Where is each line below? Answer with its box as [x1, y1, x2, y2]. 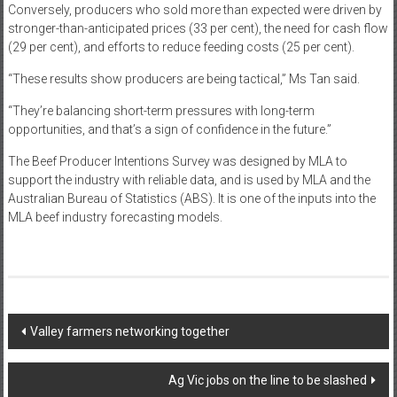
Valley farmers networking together [29, 324, 230, 339]
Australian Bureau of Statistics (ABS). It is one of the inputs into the [7, 191, 376, 206]
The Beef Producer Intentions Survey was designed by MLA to [7, 154, 347, 169]
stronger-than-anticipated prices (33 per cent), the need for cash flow [7, 21, 388, 36]
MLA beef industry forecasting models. [7, 210, 222, 225]
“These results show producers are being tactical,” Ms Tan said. [7, 72, 360, 87]
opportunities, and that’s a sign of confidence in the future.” [7, 122, 331, 137]
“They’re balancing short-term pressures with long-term [7, 104, 315, 119]
